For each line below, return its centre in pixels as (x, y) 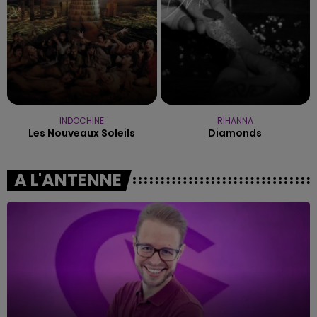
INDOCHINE (82, 120)
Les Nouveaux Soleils (82, 133)
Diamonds (235, 133)
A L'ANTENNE (68, 180)
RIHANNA (235, 120)
